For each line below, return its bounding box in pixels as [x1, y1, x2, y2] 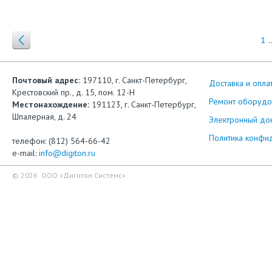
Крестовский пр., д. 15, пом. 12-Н [12, 87, 135, 98]
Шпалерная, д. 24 [12, 111, 76, 122]
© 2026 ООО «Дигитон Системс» [12, 171, 126, 180]
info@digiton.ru [39, 148, 95, 158]
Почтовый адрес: [12, 75, 80, 86]
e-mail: [12, 148, 39, 158]
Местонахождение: [12, 99, 89, 110]
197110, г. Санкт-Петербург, [80, 75, 187, 86]
